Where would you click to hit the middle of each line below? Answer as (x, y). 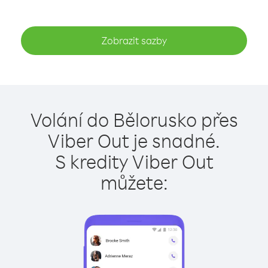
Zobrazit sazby (134, 40)
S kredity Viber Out (134, 161)
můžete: (134, 182)
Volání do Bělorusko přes (134, 119)
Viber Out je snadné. (134, 140)
